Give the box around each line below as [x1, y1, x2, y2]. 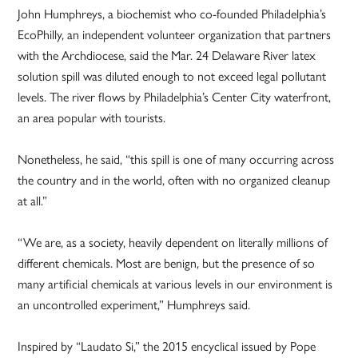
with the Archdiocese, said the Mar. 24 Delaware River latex [18, 46, 316, 65]
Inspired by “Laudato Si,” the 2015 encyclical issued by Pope [18, 336, 316, 356]
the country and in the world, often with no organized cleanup [18, 170, 331, 189]
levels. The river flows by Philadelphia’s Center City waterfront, [18, 87, 332, 106]
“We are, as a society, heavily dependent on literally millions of [18, 233, 328, 252]
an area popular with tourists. [18, 108, 166, 127]
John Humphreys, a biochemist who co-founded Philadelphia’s [18, 4, 327, 23]
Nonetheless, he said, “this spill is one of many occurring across [18, 149, 335, 169]
